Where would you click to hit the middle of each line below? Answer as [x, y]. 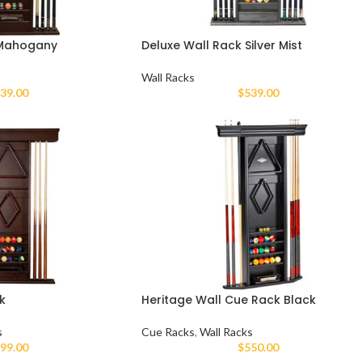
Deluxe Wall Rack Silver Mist [221, 46]
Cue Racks [168, 331]
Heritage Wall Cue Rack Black [228, 299]
